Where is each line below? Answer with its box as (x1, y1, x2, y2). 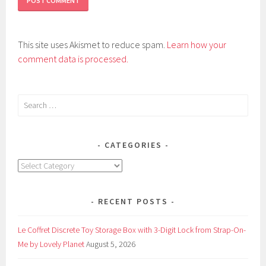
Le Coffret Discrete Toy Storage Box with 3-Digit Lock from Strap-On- (18, 224, 246, 236)
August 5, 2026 (86, 239, 136, 250)
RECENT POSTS (98, 196, 168, 207)
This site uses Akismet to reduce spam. (18, 38, 167, 50)
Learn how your (167, 38, 227, 50)
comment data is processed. (18, 52, 129, 65)
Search (17, 95, 41, 106)
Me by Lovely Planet (18, 239, 85, 250)
